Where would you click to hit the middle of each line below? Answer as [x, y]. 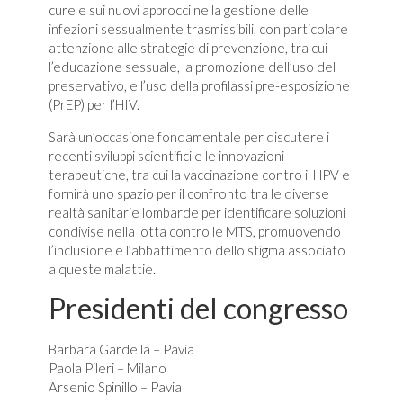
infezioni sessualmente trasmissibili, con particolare [198, 29]
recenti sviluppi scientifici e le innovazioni [166, 155]
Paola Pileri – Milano [107, 368]
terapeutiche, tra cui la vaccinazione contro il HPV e [199, 174]
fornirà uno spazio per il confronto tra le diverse [188, 193]
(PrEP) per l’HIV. [94, 105]
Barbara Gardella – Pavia [121, 349]
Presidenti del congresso [198, 308]
